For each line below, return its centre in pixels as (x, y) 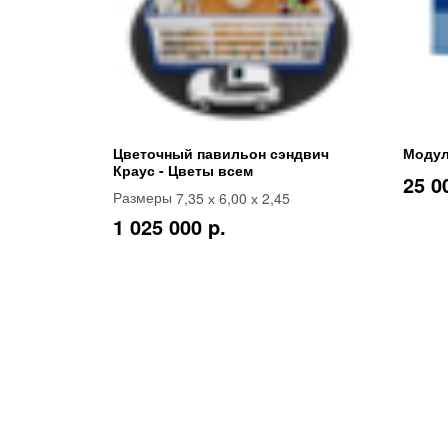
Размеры (144, 197)
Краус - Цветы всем (183, 169)
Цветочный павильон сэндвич (221, 152)
